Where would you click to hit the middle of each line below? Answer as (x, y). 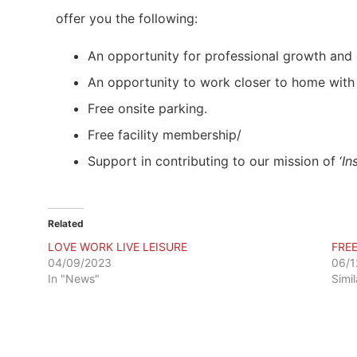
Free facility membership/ (165, 135)
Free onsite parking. (147, 109)
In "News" (74, 279)
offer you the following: (127, 19)
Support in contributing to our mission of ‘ (215, 161)
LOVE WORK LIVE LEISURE (118, 247)
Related (66, 224)
